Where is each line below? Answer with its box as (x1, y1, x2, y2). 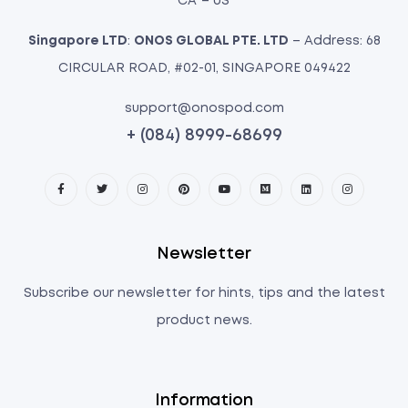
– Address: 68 (288, 35, 381, 46)
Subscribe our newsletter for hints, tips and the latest (23, 287, 385, 299)
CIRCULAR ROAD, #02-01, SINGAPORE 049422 (57, 62, 351, 74)
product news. (156, 314, 252, 326)
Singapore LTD (27, 35, 127, 46)
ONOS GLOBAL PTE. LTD (133, 35, 289, 46)
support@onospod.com (124, 102, 284, 114)
